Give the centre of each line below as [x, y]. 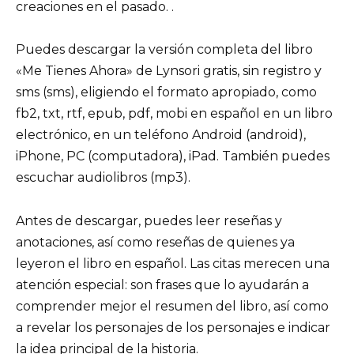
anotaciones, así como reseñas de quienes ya [155, 242]
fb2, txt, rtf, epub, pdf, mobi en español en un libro [174, 114]
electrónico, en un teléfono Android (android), [161, 135]
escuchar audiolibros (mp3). [103, 178]
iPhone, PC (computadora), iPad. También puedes [173, 156]
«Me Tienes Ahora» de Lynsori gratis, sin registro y [169, 71]
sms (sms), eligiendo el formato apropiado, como [166, 92]
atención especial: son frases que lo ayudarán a [162, 284]
